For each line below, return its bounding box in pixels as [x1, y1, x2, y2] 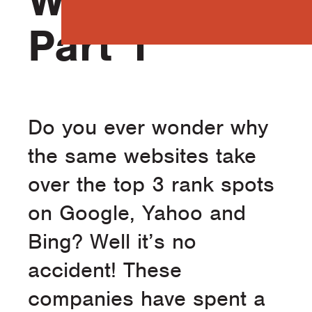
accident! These [28, 256, 182, 284]
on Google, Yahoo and [28, 199, 246, 227]
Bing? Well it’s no [28, 228, 196, 256]
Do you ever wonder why [28, 114, 268, 141]
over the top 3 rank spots [28, 171, 274, 198]
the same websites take [28, 142, 256, 170]
